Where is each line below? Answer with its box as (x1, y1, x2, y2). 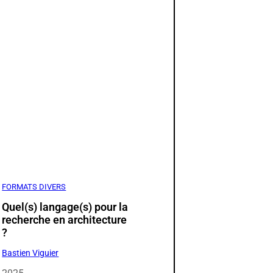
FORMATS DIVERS (2, 182, 66, 191)
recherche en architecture (2, 213, 127, 226)
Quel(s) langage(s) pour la (2, 200, 129, 213)
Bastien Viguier (2, 247, 59, 258)
